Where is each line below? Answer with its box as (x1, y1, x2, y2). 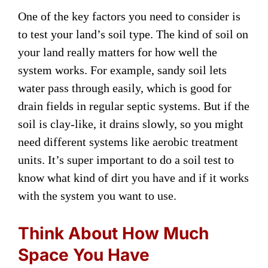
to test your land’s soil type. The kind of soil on (18, 27, 248, 41)
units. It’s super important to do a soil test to (18, 153, 234, 166)
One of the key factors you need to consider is (18, 9, 240, 23)
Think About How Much (18, 223, 209, 243)
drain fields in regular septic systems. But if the (18, 99, 249, 112)
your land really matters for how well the (18, 45, 217, 59)
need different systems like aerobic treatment (18, 135, 238, 148)
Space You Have (18, 244, 150, 265)
